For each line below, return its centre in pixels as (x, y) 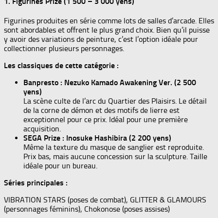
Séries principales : (36, 183)
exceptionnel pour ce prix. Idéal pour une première (106, 120)
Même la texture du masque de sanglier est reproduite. (114, 147)
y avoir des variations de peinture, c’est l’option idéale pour (101, 39)
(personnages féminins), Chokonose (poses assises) (87, 209)
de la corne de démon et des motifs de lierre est (101, 110)
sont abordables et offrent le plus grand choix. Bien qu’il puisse (107, 30)
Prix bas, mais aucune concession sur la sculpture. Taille (115, 157)
